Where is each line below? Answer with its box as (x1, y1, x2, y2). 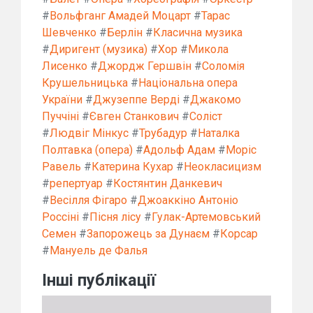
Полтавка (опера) (42, 143, 133, 156)
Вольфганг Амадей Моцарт (50, 8, 191, 22)
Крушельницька (42, 75, 128, 89)
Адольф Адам (143, 143, 215, 156)
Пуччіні (42, 109, 79, 123)
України (42, 92, 82, 106)
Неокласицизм (184, 159, 261, 173)
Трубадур (139, 126, 187, 140)
